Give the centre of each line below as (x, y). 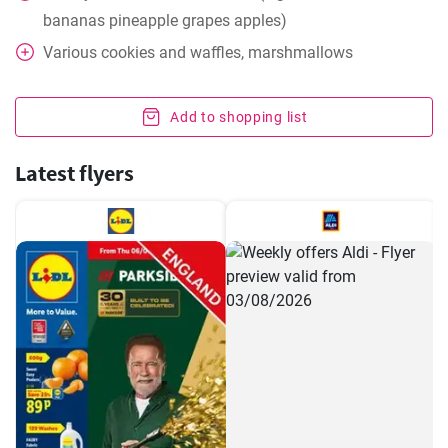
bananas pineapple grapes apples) (165, 20)
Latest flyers (74, 173)
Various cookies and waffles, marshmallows (198, 52)
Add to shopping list (239, 117)
